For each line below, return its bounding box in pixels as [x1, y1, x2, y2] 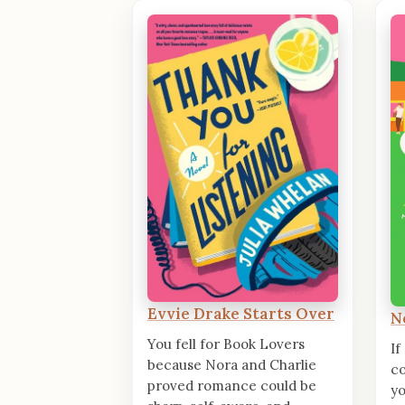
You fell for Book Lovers [147, 334, 305, 353]
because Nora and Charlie [147, 355, 316, 373]
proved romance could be [147, 376, 316, 394]
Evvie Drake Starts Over [147, 303, 334, 324]
